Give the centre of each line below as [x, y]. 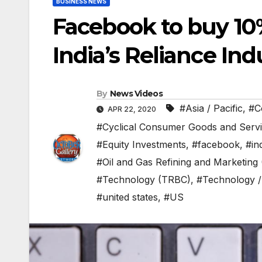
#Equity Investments [141, 145]
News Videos [136, 94]
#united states [127, 197]
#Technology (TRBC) [144, 180]
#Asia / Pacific [211, 108]
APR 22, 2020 [132, 109]
